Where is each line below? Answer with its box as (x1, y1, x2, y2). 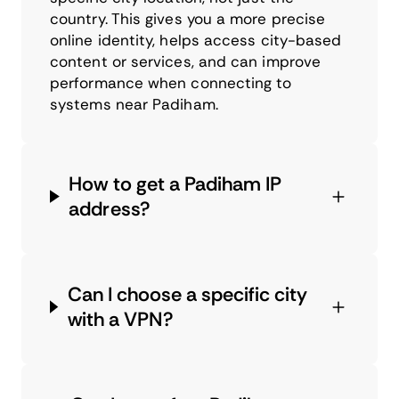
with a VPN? (67, 305, 174, 332)
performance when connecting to (50, 72, 292, 93)
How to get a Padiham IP (69, 170, 282, 197)
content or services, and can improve (50, 51, 322, 71)
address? (69, 195, 151, 222)
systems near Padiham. (50, 94, 218, 114)
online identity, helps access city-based (50, 29, 342, 50)
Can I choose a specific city (67, 281, 308, 307)
